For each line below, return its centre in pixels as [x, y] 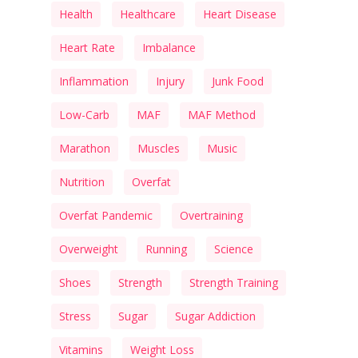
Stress [75, 316]
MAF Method [222, 114]
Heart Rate [87, 47]
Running [166, 249]
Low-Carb [84, 114]
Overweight [89, 249]
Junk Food [238, 81]
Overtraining [211, 215]
